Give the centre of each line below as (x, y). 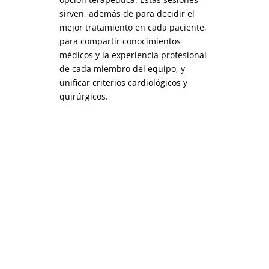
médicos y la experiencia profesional (133, 55)
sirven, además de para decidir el (127, 13)
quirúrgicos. (83, 96)
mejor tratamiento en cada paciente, (133, 27)
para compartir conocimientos (120, 41)
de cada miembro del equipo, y (122, 68)
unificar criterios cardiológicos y (123, 82)
